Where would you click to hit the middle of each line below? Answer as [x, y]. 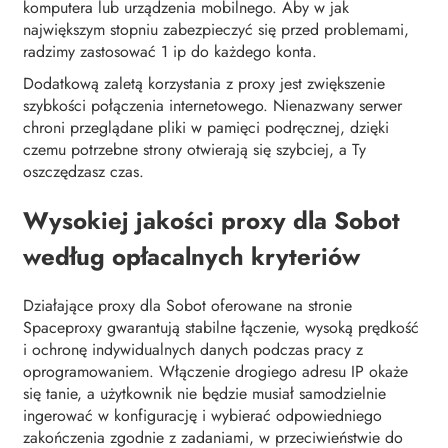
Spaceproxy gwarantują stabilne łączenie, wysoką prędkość [221, 328]
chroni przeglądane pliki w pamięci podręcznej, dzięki [206, 128]
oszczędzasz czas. [83, 172]
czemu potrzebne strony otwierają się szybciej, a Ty [194, 150]
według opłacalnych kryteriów [191, 257]
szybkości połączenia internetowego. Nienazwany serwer [212, 106]
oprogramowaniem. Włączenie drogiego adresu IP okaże [215, 372]
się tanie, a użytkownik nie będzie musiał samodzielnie [204, 394]
